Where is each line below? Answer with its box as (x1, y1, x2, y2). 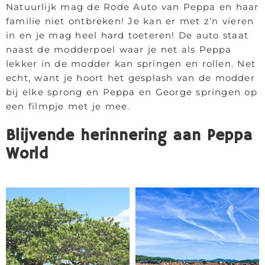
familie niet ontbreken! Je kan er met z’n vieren (6, 15, 254, 27)
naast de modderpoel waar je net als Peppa (6, 44, 232, 55)
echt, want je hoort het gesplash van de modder (6, 72, 255, 83)
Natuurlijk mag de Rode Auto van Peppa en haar (6, 1, 259, 12)
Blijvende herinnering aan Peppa (6, 126, 253, 146)
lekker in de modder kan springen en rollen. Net (6, 58, 256, 69)
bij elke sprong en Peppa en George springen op (6, 86, 257, 98)
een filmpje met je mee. (6, 101, 130, 112)
